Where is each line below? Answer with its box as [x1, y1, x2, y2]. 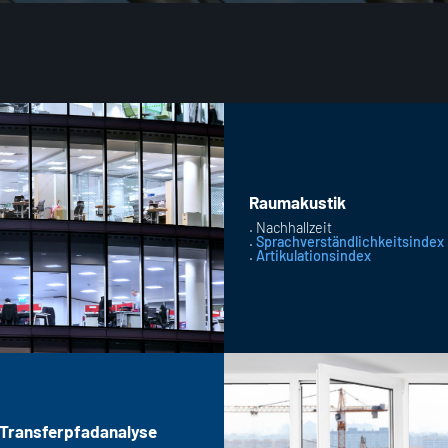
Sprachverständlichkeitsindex [256, 232, 444, 250]
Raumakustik [249, 191, 346, 212]
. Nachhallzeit [249, 218, 332, 236]
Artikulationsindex [256, 246, 371, 264]
